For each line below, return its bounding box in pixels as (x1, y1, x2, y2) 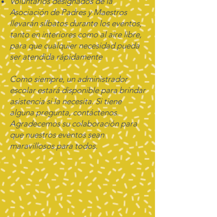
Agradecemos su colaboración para (10, 119, 137, 128)
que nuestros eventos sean (10, 130, 104, 139)
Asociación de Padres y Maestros (10, 7, 127, 17)
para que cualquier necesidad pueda (10, 41, 139, 50)
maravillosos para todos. (10, 141, 97, 151)
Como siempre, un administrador (10, 74, 127, 84)
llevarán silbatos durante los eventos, (10, 18, 141, 28)
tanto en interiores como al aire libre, (10, 30, 141, 39)
